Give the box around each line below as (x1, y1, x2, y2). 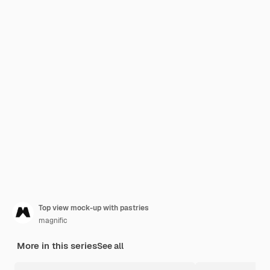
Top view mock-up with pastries (39, 203, 149, 213)
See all (97, 240, 124, 251)
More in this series (17, 240, 97, 251)
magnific (39, 216, 67, 225)
